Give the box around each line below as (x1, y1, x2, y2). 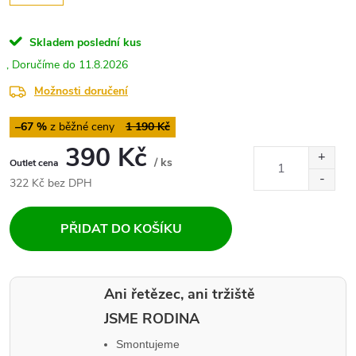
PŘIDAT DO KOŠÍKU (60, 220, 182, 238)
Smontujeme (116, 338, 180, 351)
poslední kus (77, 35, 141, 51)
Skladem (29, 35, 74, 51)
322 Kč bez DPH (10, 176, 92, 192)
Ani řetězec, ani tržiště (104, 284, 255, 304)
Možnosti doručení (34, 83, 128, 99)
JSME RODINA (104, 309, 199, 329)
